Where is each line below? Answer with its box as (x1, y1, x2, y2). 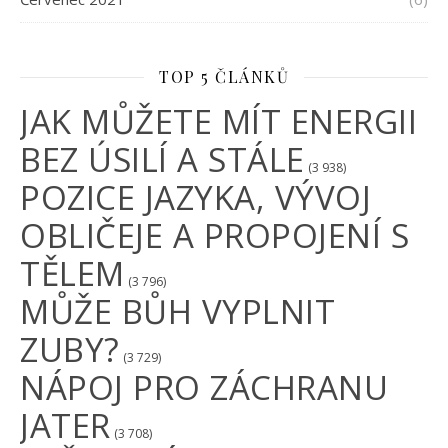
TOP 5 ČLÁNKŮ (159, 66, 289, 88)
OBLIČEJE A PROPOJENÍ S (20, 213, 409, 259)
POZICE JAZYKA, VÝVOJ (20, 175, 371, 221)
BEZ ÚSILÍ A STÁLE (20, 137, 305, 183)
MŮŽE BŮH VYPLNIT (20, 289, 335, 335)
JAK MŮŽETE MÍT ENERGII (20, 99, 417, 145)
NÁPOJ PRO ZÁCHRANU (20, 365, 388, 411)
